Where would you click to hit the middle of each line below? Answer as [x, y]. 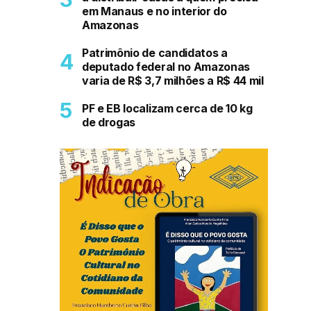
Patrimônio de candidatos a [155, 53]
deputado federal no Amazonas [166, 67]
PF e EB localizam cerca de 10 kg [167, 109]
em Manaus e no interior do [154, 11]
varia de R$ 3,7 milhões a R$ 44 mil [173, 81]
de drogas [109, 123]
